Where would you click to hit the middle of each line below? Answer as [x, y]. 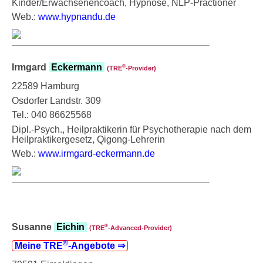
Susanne [33, 227]
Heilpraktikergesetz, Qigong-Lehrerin [88, 139]
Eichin [70, 227]
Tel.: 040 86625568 [52, 114]
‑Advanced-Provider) [140, 227]
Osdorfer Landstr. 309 [56, 100]
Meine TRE [38, 245]
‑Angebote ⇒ [98, 245]
